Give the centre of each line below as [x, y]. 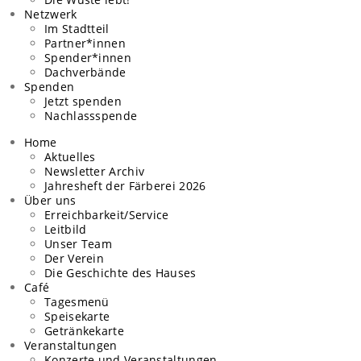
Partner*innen [87, 43]
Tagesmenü [77, 302]
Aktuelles [70, 157]
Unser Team [78, 244]
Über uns [50, 200]
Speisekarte [77, 316]
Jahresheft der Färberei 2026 [125, 186]
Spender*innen [90, 58]
